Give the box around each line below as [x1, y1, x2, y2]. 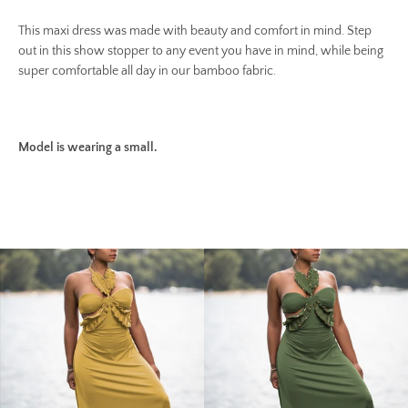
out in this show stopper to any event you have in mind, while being [18, 43, 383, 58]
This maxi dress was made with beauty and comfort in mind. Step [18, 23, 372, 38]
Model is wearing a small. [18, 139, 158, 155]
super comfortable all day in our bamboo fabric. [18, 63, 276, 78]
